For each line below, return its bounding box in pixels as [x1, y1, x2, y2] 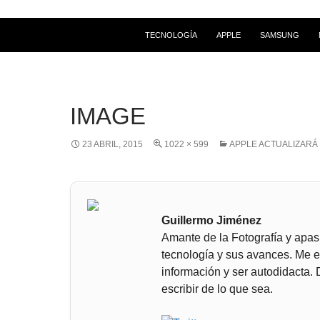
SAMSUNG [260, 30, 299, 39]
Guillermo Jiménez [161, 214, 261, 226]
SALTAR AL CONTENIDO [144, 18, 234, 27]
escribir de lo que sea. [161, 282, 273, 295]
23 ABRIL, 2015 [82, 139, 143, 149]
